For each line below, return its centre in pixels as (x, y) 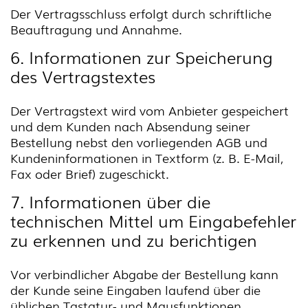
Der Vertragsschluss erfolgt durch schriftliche (141, 13)
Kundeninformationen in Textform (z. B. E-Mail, (147, 157)
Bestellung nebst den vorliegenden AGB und (139, 142)
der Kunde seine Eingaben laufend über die (135, 289)
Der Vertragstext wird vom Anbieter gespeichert (150, 110)
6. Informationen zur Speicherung (142, 57)
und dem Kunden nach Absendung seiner (130, 126)
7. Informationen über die (110, 201)
